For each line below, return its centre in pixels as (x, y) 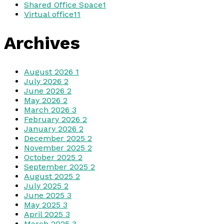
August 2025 (50, 176)
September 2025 (57, 167)
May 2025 (43, 205)
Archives (42, 43)
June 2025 (45, 195)
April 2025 (45, 214)
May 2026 (43, 100)
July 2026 (44, 81)
